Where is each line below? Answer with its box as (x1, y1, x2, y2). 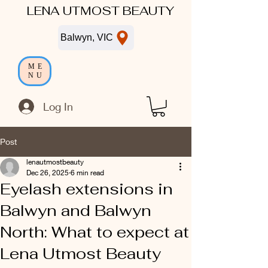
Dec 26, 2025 (26, 167, 69, 177)
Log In (43, 99, 74, 113)
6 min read (71, 167, 104, 177)
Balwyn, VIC (60, 32, 113, 42)
